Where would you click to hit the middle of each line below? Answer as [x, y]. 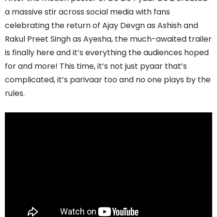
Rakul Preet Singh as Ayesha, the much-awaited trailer [108, 39]
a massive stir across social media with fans [87, 12]
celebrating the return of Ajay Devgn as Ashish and [101, 25]
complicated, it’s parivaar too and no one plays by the [108, 79]
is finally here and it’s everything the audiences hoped [107, 52]
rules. [15, 93]
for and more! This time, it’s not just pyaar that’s [96, 66]
